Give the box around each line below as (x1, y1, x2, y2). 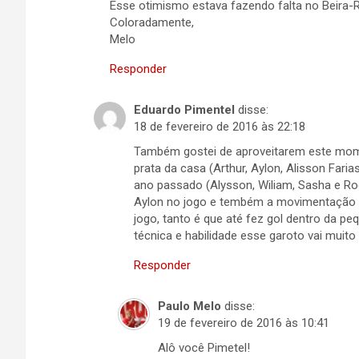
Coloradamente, (110, 15, 194, 30)
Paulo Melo (158, 299, 221, 313)
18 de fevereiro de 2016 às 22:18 (134, 119, 305, 134)
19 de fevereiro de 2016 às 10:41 (158, 316, 329, 330)
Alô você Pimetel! (158, 341, 250, 355)
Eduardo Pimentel (134, 103, 235, 117)
